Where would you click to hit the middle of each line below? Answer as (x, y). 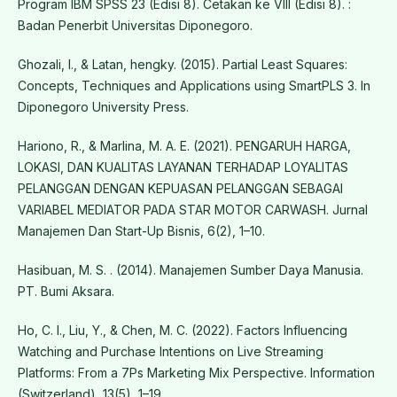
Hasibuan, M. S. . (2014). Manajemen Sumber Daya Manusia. (190, 270)
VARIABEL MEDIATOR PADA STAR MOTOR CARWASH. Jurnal (192, 210)
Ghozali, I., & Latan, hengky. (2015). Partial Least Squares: (182, 65)
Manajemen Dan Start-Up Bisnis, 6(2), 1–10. (141, 231)
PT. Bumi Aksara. (66, 292)
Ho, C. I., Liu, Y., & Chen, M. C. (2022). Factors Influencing (182, 331)
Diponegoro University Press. (103, 107)
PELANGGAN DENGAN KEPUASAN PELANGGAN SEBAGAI (180, 189)
